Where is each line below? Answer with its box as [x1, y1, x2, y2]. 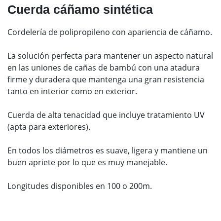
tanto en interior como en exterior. [7, 86, 137, 97]
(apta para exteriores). [7, 121, 90, 132]
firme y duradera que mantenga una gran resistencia [7, 74, 204, 85]
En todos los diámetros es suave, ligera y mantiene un [7, 145, 208, 156]
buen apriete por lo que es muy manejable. [7, 157, 167, 168]
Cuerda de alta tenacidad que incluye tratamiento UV [7, 110, 205, 120]
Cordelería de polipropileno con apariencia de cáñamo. [7, 27, 212, 37]
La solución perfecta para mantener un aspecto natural [7, 50, 213, 61]
